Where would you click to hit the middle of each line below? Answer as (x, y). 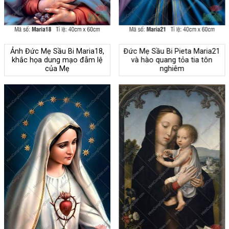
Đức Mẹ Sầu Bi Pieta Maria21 (172, 51)
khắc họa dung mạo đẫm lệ (57, 60)
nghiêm (172, 68)
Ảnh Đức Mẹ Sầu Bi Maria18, (57, 51)
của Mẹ (57, 68)
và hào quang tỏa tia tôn (172, 60)
